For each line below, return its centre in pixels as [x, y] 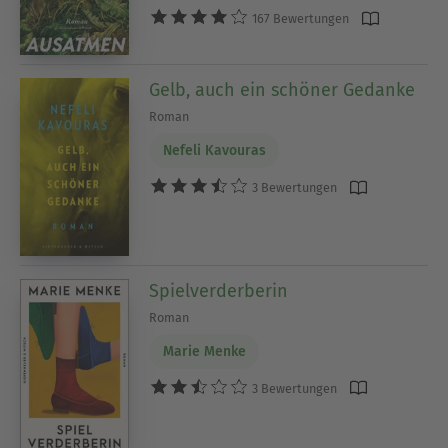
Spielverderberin [219, 291]
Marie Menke [204, 351]
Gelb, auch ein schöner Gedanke [282, 90]
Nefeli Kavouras [214, 151]
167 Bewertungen [299, 19]
